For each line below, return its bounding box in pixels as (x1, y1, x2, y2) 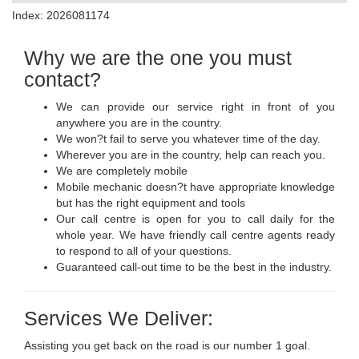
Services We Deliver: (24, 307, 213, 330)
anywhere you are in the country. (56, 116, 222, 130)
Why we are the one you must (24, 46, 292, 70)
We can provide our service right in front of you (56, 100, 335, 114)
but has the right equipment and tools (56, 196, 245, 210)
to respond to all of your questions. (56, 244, 232, 258)
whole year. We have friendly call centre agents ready (56, 228, 335, 242)
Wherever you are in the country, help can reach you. (56, 148, 325, 162)
